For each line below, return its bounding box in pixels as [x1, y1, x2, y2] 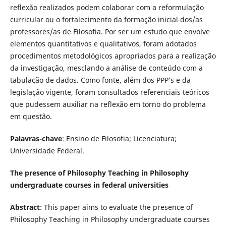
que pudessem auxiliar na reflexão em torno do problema [10, 99, 206, 109]
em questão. [10, 111, 52, 121]
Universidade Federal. [10, 145, 84, 155]
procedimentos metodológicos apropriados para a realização [10, 50, 216, 61]
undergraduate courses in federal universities [10, 180, 168, 190]
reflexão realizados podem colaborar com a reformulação [10, 2, 204, 12]
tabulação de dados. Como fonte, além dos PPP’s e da [10, 75, 191, 85]
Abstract [10, 202, 40, 212]
